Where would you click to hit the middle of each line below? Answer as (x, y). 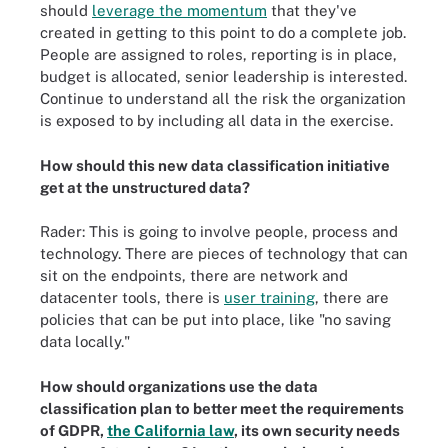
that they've (312, 10)
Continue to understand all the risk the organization (223, 98)
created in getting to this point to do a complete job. (223, 32)
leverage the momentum (179, 10)
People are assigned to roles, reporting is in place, (218, 54)
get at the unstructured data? (145, 187)
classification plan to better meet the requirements (222, 408)
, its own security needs (317, 430)
